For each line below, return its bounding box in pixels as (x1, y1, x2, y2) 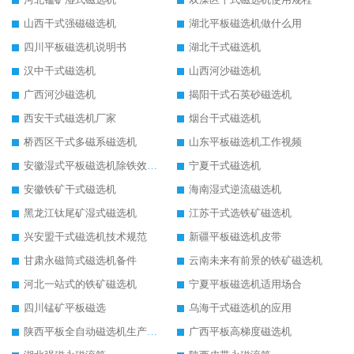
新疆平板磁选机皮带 (189, 231, 281, 243)
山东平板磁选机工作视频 (189, 136, 302, 149)
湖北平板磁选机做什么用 (189, 17, 302, 30)
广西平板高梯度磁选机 (189, 326, 292, 338)
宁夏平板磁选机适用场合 (189, 278, 302, 291)
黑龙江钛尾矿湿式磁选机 (24, 207, 137, 220)
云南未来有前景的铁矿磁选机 (189, 254, 322, 267)
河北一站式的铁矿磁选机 (24, 278, 137, 291)
